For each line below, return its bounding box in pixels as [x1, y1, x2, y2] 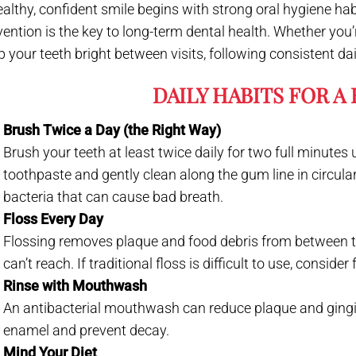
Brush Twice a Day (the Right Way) [3, 121, 222, 138]
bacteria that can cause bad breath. [3, 188, 224, 205]
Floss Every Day [3, 210, 104, 227]
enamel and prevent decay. [3, 321, 170, 339]
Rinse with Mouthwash [3, 277, 148, 294]
